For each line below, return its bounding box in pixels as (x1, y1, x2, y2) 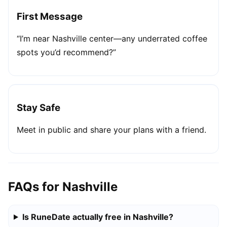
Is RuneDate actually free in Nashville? (22, 211, 173, 222)
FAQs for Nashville (8, 179, 118, 194)
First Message (17, 10, 83, 22)
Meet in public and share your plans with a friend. (17, 124, 206, 135)
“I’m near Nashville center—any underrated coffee (17, 33, 207, 44)
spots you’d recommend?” (17, 47, 116, 57)
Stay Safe (17, 102, 60, 114)
